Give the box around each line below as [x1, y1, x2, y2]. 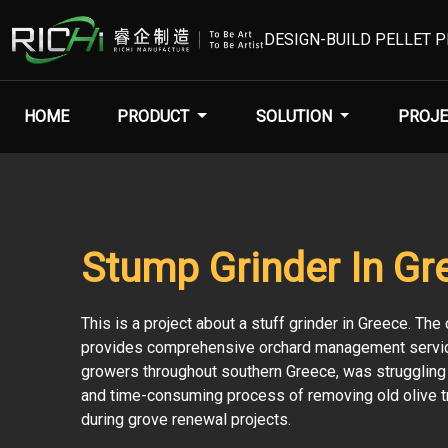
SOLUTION [255, 107, 332, 126]
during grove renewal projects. [80, 410, 291, 430]
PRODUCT [117, 107, 189, 126]
